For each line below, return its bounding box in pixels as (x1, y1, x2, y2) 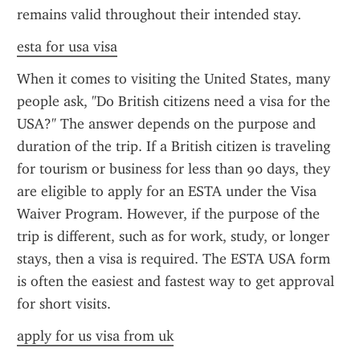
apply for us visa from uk (17, 327, 174, 345)
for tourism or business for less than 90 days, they (17, 160, 330, 178)
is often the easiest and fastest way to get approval (17, 272, 334, 290)
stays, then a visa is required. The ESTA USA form (17, 250, 330, 268)
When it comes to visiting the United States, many (17, 70, 330, 88)
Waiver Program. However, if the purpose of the (17, 205, 320, 223)
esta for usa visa (17, 38, 117, 55)
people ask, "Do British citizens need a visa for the (17, 92, 330, 110)
